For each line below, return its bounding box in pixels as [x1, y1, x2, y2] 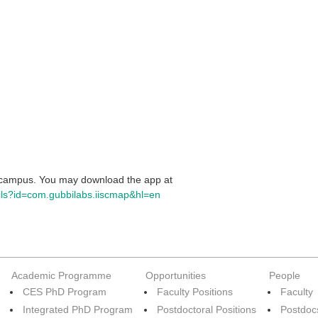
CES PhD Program [23, 286, 106, 297]
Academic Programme [11, 270, 111, 281]
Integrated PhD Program [23, 304, 133, 315]
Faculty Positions [157, 286, 233, 297]
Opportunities [146, 270, 206, 281]
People [269, 270, 300, 281]
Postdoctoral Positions [157, 304, 256, 315]
